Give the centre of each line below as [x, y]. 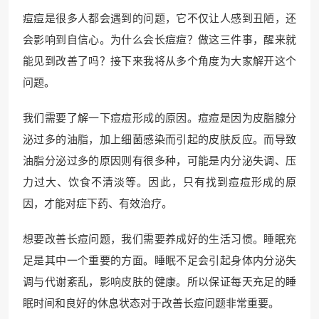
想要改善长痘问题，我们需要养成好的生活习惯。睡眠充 [159, 240]
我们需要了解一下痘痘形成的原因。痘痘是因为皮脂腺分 [159, 119]
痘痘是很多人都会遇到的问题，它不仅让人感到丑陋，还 [159, 19]
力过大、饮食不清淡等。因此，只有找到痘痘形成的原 [159, 183]
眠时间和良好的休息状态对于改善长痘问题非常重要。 [151, 304]
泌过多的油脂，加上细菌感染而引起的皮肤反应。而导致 [159, 140]
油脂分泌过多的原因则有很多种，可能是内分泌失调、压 [159, 161]
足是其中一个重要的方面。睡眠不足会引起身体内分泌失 [159, 261]
